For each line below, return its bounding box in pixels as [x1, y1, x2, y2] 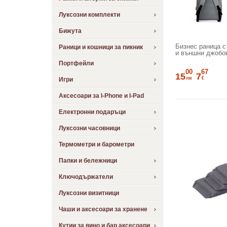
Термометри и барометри [59, 141, 134, 148]
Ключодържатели [59, 173, 113, 180]
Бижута [59, 27, 82, 34]
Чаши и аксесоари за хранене [59, 206, 147, 213]
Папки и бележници [59, 157, 117, 164]
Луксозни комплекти [59, 11, 120, 18]
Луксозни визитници [59, 190, 119, 197]
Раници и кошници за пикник [59, 44, 143, 51]
